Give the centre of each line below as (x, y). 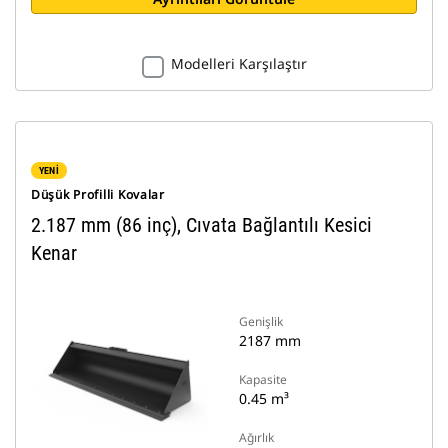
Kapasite (263, 379)
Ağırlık (256, 437)
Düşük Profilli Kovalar (98, 194)
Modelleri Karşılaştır (238, 63)
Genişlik (261, 321)
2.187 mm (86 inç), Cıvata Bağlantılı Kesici (201, 225)
